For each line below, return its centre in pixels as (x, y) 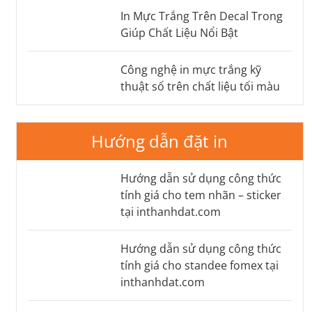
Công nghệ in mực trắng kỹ (190, 70)
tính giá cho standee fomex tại (199, 265)
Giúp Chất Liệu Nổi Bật (179, 33)
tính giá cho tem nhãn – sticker (201, 195)
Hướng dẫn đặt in (160, 141)
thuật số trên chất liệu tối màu (200, 86)
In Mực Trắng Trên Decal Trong (201, 16)
